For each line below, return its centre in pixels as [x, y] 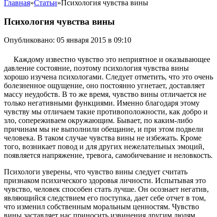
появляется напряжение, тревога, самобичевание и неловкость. [108, 155]
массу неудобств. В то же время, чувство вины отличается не [105, 94]
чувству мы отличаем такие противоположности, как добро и [106, 112]
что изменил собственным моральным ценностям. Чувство [101, 207]
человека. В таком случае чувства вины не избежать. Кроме [103, 138]
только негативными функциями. [60, 103]
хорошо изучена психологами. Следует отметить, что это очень [108, 77]
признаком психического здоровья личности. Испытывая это [105, 181]
